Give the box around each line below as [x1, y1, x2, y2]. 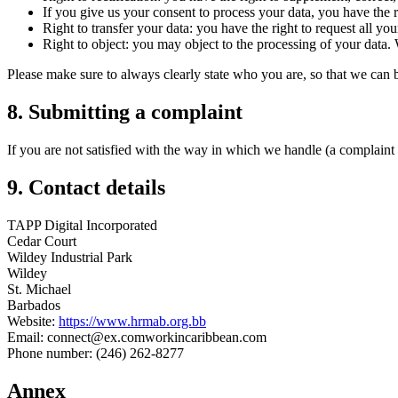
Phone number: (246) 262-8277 [7, 345, 184, 361]
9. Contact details [7, 176, 165, 199]
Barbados [7, 297, 60, 313]
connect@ [47, 329, 104, 345]
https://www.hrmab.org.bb [59, 313, 206, 329]
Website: [7, 313, 59, 329]
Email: [7, 329, 47, 345]
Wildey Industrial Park [7, 249, 132, 265]
